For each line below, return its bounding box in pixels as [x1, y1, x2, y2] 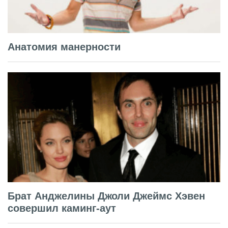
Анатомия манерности [8, 41, 121, 52]
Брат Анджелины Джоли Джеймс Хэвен [8, 190, 205, 202]
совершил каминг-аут [8, 202, 116, 214]
